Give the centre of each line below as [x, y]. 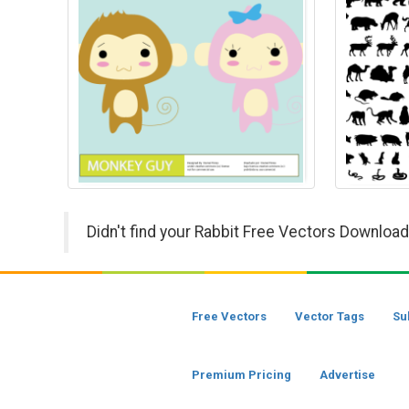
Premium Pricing [241, 375]
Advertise [347, 375]
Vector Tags [330, 316]
